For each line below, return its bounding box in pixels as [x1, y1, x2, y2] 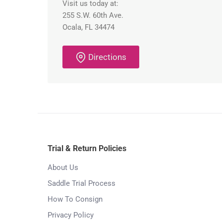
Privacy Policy [48, 211, 94, 220]
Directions [88, 52, 126, 62]
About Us [48, 163, 78, 172]
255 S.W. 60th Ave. [62, 11, 123, 20]
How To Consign [48, 195, 103, 204]
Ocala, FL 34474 [62, 23, 114, 32]
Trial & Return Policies [48, 144, 126, 154]
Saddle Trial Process [48, 179, 115, 188]
